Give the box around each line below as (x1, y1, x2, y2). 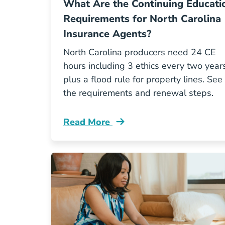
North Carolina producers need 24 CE (63, 46, 216, 58)
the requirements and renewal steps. (63, 87, 213, 99)
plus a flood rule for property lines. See (63, 73, 222, 85)
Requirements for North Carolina (63, 12, 221, 26)
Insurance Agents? (63, 27, 151, 41)
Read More (63, 116, 113, 128)
